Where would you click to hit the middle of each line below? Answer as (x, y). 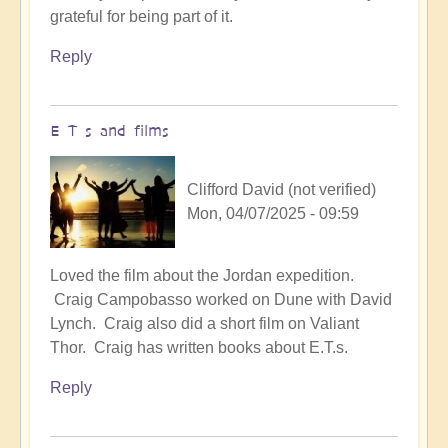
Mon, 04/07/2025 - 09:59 (273, 214)
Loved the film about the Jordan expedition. (202, 276)
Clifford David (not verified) (281, 190)
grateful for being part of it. (143, 17)
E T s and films (109, 131)
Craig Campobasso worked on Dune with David (221, 300)
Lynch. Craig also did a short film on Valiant (204, 324)
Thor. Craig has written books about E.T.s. (199, 348)
